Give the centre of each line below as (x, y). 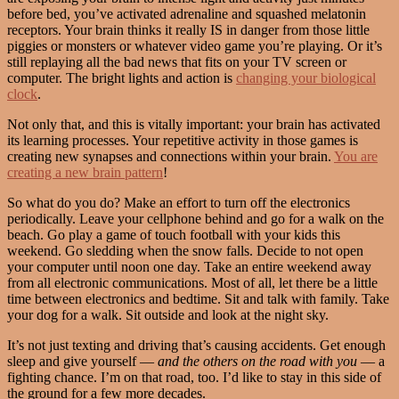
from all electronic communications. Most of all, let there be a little (192, 282)
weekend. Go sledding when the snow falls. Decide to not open (185, 250)
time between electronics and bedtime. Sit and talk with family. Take (198, 298)
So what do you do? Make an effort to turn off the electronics (179, 202)
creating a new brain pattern (85, 172)
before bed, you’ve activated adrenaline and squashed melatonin (187, 13)
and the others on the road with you (257, 361)
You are (356, 156)
